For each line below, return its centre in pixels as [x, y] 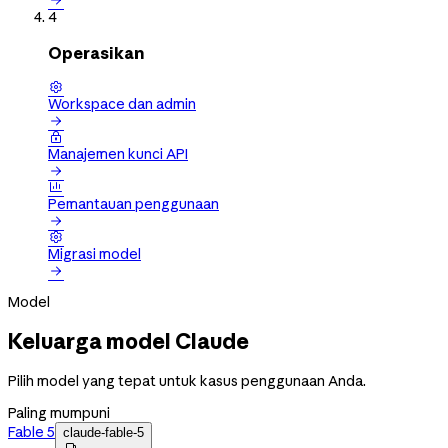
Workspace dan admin [122, 104]
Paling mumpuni [59, 412]
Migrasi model [94, 254]
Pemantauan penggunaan [133, 204]
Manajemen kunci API [118, 154]
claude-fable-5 [103, 432]
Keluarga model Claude [128, 341]
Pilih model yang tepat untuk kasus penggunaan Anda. [187, 380]
